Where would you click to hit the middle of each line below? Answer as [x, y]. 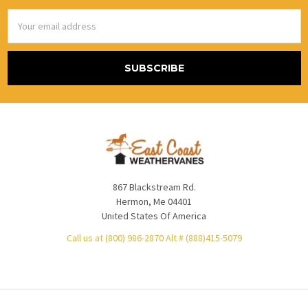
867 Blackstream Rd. [154, 187]
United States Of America [154, 216]
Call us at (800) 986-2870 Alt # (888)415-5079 [154, 238]
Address [25, 30]
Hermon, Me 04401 [154, 201]
